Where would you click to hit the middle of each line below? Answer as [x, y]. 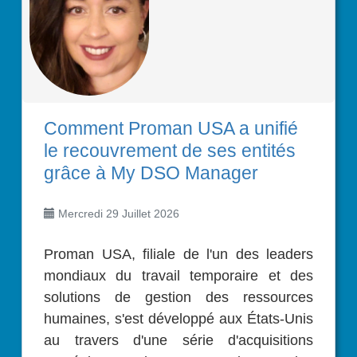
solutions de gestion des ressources [178, 297]
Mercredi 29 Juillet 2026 [117, 213]
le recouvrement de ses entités [170, 150]
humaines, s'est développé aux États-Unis [178, 318]
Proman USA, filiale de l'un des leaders [49, 254]
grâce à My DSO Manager [151, 173]
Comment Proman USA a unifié [171, 128]
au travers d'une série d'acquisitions [178, 340]
